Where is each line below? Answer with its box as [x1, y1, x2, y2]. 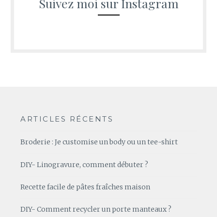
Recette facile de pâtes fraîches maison [20, 182, 151, 191]
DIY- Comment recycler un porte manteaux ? [20, 205, 172, 214]
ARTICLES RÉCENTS [20, 114, 114, 124]
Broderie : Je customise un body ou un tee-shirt [20, 138, 178, 147]
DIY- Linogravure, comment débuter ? [20, 160, 149, 169]
